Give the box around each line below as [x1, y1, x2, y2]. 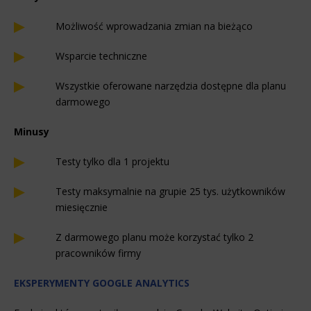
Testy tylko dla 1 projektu [56, 155, 169, 169]
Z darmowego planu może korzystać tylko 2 [56, 230, 253, 244]
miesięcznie [56, 201, 108, 215]
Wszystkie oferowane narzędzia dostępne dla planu [56, 79, 286, 93]
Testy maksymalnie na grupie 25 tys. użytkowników [56, 185, 285, 199]
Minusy [14, 125, 49, 139]
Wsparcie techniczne [56, 49, 147, 63]
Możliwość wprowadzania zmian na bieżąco [56, 19, 253, 33]
